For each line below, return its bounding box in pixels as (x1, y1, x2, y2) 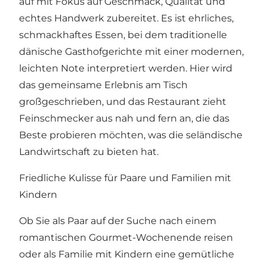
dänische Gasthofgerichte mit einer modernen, (19, 45, 244, 57)
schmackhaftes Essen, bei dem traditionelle (19, 29, 227, 41)
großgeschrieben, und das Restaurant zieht (19, 95, 226, 107)
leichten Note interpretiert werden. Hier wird (19, 62, 232, 74)
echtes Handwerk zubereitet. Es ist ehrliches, (19, 12, 234, 24)
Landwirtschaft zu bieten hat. (19, 145, 159, 157)
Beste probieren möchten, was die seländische (19, 129, 243, 141)
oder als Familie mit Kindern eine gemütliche (19, 248, 234, 260)
